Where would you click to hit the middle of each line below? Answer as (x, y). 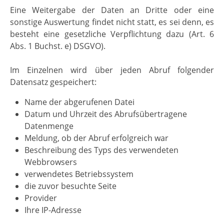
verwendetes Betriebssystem (79, 174)
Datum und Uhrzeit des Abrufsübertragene (105, 114)
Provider (40, 198)
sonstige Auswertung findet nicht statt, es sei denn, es (112, 22)
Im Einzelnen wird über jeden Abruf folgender (112, 70)
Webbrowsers (50, 162)
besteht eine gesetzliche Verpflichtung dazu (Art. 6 (112, 34)
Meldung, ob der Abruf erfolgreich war (96, 138)
